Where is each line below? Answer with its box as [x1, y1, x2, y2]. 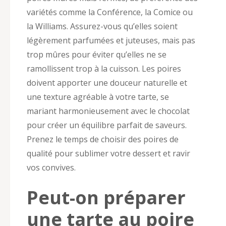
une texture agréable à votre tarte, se [27, 91, 169, 102]
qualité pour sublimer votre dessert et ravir [27, 147, 190, 159]
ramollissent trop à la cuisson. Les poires [27, 63, 181, 74]
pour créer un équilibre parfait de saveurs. [27, 119, 187, 131]
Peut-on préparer [27, 185, 186, 210]
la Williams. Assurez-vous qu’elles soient [27, 20, 178, 32]
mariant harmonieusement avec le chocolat [27, 105, 190, 117]
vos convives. [27, 161, 76, 173]
